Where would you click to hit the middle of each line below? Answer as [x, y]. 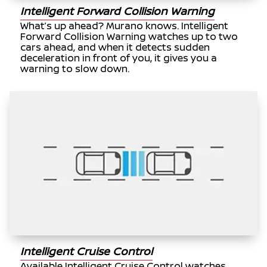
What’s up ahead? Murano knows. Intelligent [125, 26]
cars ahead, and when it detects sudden [115, 47]
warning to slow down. [75, 69]
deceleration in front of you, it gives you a [119, 58]
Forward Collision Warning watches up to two [129, 37]
